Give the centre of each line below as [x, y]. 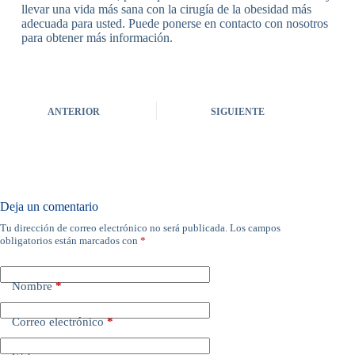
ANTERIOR [74, 111]
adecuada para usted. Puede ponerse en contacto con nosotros [174, 23]
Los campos [255, 228]
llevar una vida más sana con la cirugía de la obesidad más [166, 9]
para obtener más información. [97, 38]
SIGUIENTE [238, 111]
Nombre [32, 286]
